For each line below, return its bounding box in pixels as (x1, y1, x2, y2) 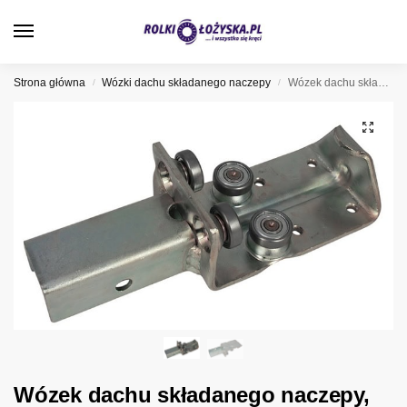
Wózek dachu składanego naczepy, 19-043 (287, 76, 378, 89)
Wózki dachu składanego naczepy (102, 76, 272, 89)
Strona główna (14, 76, 85, 89)
